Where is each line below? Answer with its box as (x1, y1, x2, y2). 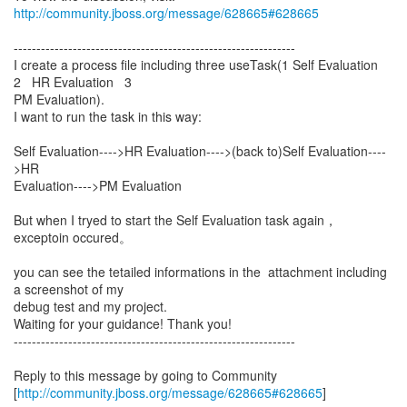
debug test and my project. (14, 297, 167, 315)
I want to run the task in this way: (14, 107, 202, 125)
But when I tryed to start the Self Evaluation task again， (14, 211, 337, 229)
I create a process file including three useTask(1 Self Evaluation (14, 55, 385, 74)
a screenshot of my (14, 280, 124, 298)
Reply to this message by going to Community (14, 366, 277, 384)
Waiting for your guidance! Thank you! (14, 314, 232, 333)
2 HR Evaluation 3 (14, 73, 132, 91)
